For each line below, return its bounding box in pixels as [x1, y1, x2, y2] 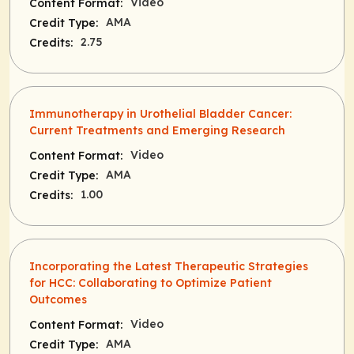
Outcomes [29, 292, 87, 307]
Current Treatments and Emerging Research [29, 123, 285, 138]
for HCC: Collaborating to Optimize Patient [29, 276, 272, 291]
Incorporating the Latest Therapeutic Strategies [29, 259, 308, 274]
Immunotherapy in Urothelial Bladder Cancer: [29, 107, 292, 122]
